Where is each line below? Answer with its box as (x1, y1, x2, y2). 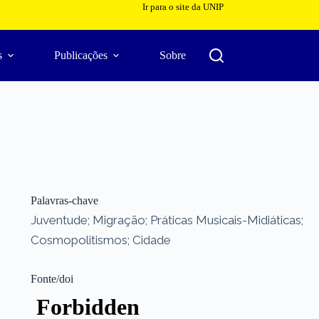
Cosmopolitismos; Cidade (30, 232, 171, 247)
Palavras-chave (30, 194, 98, 206)
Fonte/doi (30, 272, 73, 285)
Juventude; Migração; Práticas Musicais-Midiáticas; (30, 212, 303, 227)
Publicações (54, 49, 108, 61)
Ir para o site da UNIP (142, 1, 224, 12)
